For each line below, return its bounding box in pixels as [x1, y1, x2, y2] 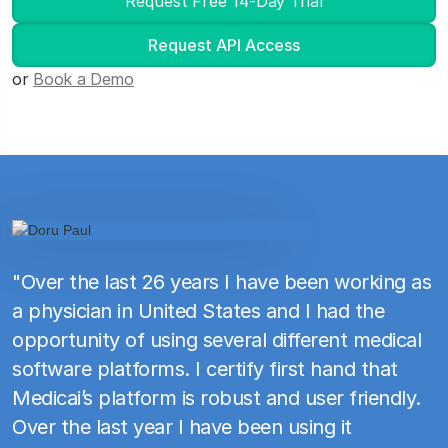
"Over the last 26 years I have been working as [12, 270, 431, 295]
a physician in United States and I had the [12, 299, 384, 324]
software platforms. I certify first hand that [12, 357, 398, 382]
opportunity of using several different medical [12, 328, 421, 353]
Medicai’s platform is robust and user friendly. [12, 386, 421, 411]
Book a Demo [33, 69, 134, 89]
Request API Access [148, 35, 300, 55]
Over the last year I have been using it [12, 415, 352, 440]
